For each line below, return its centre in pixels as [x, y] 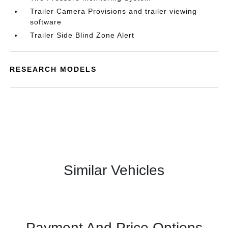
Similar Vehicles [114, 170]
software [46, 22]
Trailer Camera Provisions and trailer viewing [114, 11]
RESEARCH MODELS [53, 69]
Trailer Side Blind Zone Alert [82, 35]
